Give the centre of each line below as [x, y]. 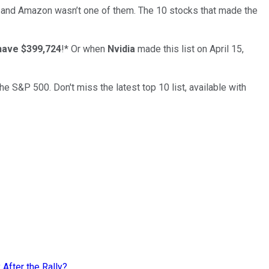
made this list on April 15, [191, 49]
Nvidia [121, 49]
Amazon [35, 10]
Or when [89, 49]
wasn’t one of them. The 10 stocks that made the [156, 10]
